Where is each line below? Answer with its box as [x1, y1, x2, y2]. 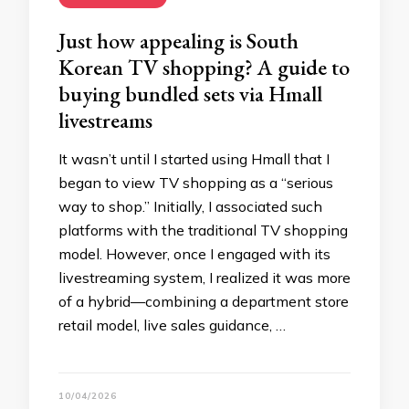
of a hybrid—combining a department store [58, 292, 349, 310]
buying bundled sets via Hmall [58, 79, 322, 108]
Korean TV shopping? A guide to [58, 53, 350, 81]
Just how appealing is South [58, 26, 299, 55]
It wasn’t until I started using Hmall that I [58, 150, 330, 168]
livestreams [58, 106, 152, 134]
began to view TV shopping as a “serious [58, 173, 333, 192]
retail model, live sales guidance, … [58, 316, 286, 334]
